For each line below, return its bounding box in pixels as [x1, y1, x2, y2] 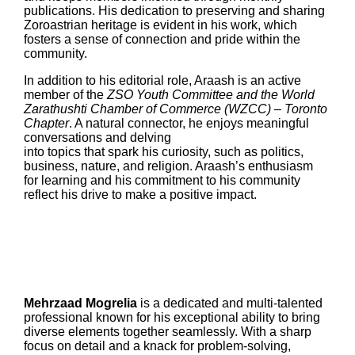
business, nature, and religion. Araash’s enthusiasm [23, 159, 313, 174]
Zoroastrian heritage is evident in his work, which [23, 18, 297, 32]
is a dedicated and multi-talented [136, 296, 323, 310]
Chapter [23, 116, 69, 131]
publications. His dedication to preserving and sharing [23, 4, 325, 18]
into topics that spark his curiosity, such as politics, [23, 145, 303, 159]
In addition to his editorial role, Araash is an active [23, 74, 301, 88]
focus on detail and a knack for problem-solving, [23, 338, 291, 353]
